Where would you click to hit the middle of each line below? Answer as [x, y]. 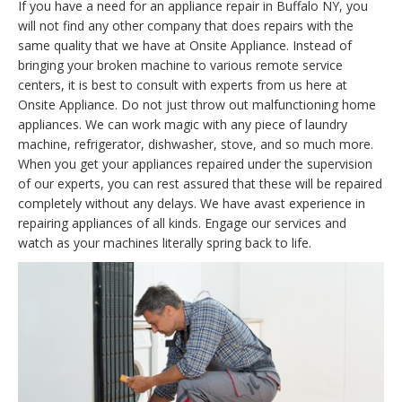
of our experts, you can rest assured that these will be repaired [200, 183]
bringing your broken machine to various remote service [180, 65]
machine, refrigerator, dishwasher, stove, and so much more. [196, 144]
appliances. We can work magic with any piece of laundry [183, 124]
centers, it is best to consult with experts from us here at [183, 84]
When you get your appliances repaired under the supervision [195, 163]
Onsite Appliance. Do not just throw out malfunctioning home [197, 104]
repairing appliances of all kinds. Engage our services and [182, 223]
